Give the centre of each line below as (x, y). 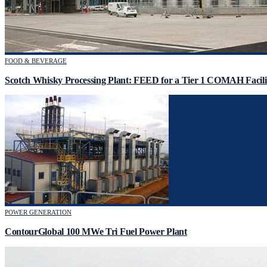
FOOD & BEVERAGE (36, 61)
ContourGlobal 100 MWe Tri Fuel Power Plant (96, 232)
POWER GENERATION (38, 212)
